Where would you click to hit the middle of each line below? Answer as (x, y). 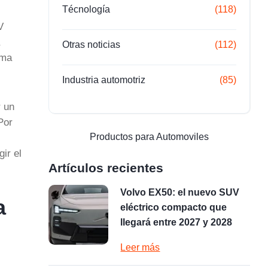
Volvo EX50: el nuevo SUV (180, 192)
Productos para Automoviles (150, 137)
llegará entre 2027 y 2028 (176, 222)
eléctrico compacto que (174, 207)
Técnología (86, 9)
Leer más (140, 247)
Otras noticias (92, 45)
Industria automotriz (104, 80)
